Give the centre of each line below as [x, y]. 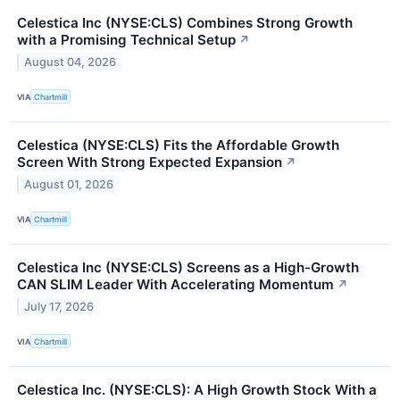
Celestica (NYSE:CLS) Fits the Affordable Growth [178, 146]
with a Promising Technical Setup [126, 39]
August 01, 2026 [69, 184]
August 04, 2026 [71, 62]
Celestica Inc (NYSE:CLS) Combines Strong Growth [185, 22]
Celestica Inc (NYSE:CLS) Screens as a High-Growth [188, 268]
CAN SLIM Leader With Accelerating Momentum [175, 285]
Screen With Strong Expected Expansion [150, 162]
